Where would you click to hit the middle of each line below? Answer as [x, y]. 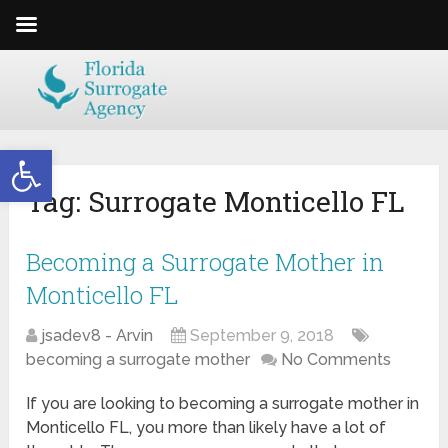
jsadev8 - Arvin [97, 336]
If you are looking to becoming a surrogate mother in [223, 404]
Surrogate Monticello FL [247, 202]
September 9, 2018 [262, 336]
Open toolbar [63, 158]
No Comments [336, 360]
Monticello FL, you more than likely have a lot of [206, 428]
